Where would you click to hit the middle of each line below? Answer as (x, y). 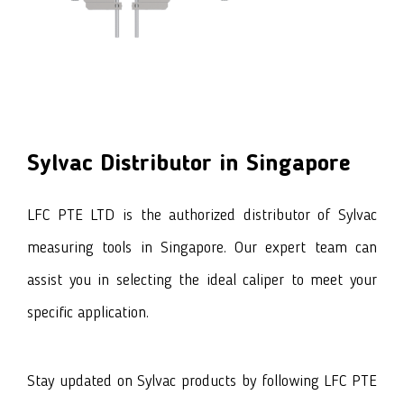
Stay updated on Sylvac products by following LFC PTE (202, 382)
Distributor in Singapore (222, 165)
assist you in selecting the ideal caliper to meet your (202, 281)
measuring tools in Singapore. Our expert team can (202, 248)
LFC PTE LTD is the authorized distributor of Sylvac (202, 216)
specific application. (88, 313)
